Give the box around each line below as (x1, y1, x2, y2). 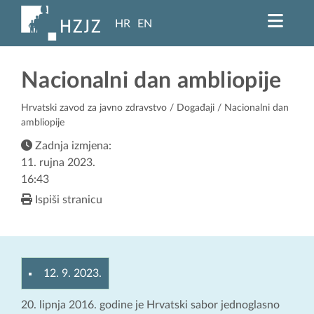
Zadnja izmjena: (32, 140, 111, 152)
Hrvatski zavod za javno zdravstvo (21, 103, 167, 114)
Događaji (177, 103, 214, 114)
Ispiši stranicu (32, 194, 102, 206)
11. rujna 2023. (21, 157, 95, 169)
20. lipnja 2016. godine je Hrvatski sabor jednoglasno (21, 299, 280, 311)
